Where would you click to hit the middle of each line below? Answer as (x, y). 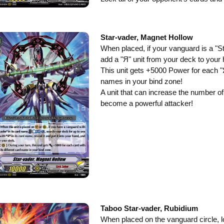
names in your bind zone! (141, 81)
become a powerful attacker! (146, 103)
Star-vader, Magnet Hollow (146, 37)
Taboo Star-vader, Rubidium (149, 208)
